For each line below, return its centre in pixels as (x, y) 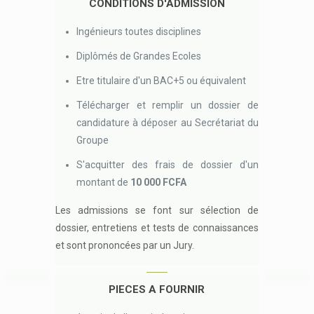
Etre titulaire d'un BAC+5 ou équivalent (162, 81)
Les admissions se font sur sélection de (157, 210)
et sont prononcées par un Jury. (125, 245)
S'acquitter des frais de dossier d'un (168, 165)
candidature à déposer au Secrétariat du (168, 123)
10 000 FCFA (159, 182)
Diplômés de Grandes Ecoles (139, 56)
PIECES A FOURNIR (157, 289)
